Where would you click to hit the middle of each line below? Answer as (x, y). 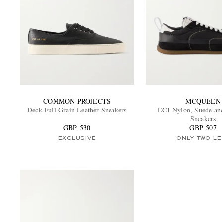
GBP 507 (203, 127)
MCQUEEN (203, 101)
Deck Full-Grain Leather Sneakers (77, 110)
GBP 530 (77, 127)
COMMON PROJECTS (77, 101)
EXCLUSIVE (77, 138)
